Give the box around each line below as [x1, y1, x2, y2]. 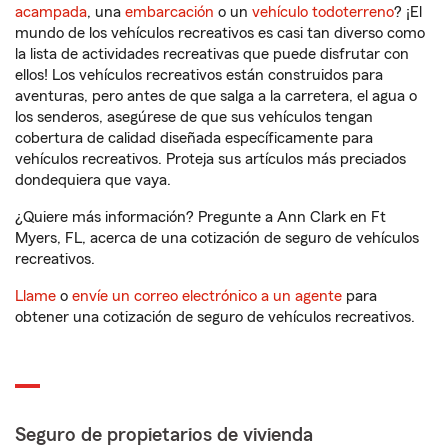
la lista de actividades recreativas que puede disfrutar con [15, 46, 409, 62]
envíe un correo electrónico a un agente [72, 288, 342, 304]
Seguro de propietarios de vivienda [15, 425, 313, 445]
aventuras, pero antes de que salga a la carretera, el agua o [15, 88, 417, 104]
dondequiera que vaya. [15, 172, 171, 188]
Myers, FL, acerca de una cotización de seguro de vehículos [15, 230, 419, 246]
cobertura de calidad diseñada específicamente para [15, 130, 373, 146]
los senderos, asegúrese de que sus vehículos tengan [15, 109, 373, 125]
